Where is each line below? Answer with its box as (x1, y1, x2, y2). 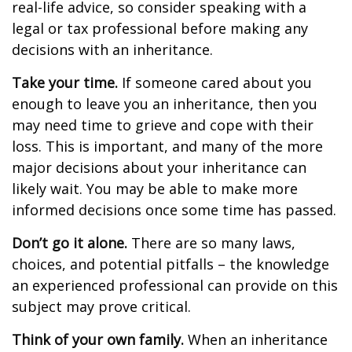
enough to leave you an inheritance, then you (12, 94, 317, 113)
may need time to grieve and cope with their (12, 115, 313, 134)
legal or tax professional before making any (12, 19, 308, 38)
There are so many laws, (127, 233, 295, 252)
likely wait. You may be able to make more (12, 179, 298, 198)
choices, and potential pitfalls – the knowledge (12, 255, 329, 273)
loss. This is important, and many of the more (12, 137, 323, 156)
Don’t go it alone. (12, 233, 127, 252)
